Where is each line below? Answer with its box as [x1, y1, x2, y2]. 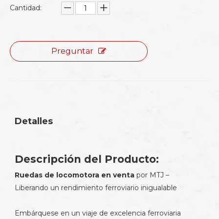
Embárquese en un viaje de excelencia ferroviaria [15, 209, 181, 218]
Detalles [15, 116, 53, 127]
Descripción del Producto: [15, 153, 159, 165]
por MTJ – [134, 171, 169, 179]
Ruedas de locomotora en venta [15, 171, 134, 179]
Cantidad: [10, 3, 42, 12]
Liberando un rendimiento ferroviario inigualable [15, 183, 177, 192]
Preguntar [51, 46, 93, 56]
